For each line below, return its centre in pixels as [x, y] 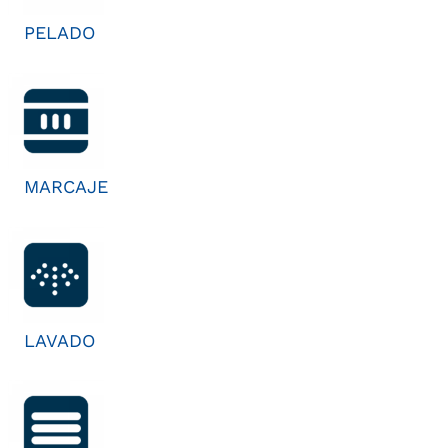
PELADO [59, 32]
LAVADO [59, 340]
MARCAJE [66, 186]
